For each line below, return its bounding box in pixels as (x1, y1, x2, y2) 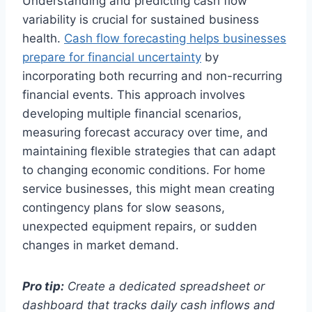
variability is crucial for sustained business (22, 13, 259, 26)
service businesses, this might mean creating (22, 182, 274, 196)
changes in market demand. (22, 238, 179, 252)
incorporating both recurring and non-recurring (22, 69, 282, 83)
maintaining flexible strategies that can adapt (22, 144, 276, 158)
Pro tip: (22, 279, 64, 293)
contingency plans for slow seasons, (22, 201, 225, 214)
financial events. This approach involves (22, 88, 245, 102)
